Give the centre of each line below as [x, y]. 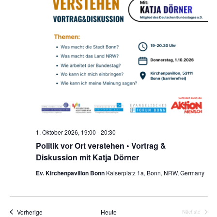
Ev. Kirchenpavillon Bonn [71, 173]
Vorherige [30, 212]
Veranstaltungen [63, 211]
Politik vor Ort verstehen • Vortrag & [101, 145]
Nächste [191, 212]
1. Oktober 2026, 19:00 [66, 132]
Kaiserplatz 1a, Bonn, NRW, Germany [155, 172]
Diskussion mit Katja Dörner [87, 157]
